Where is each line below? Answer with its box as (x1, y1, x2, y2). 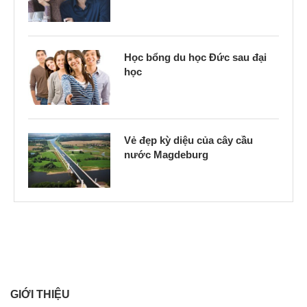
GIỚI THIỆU (10, 288, 70, 300)
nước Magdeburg (124, 149, 208, 160)
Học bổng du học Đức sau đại (124, 51, 267, 63)
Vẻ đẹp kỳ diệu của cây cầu (124, 134, 253, 146)
